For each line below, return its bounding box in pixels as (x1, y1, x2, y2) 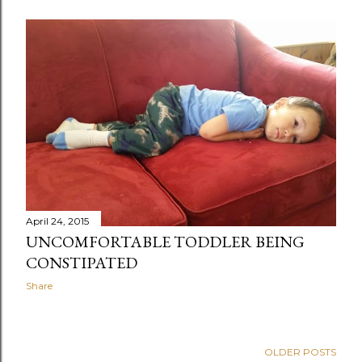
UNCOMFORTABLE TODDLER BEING (26, 231, 305, 253)
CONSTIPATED (26, 252, 137, 274)
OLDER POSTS (264, 345, 336, 358)
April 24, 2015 (26, 215, 89, 228)
